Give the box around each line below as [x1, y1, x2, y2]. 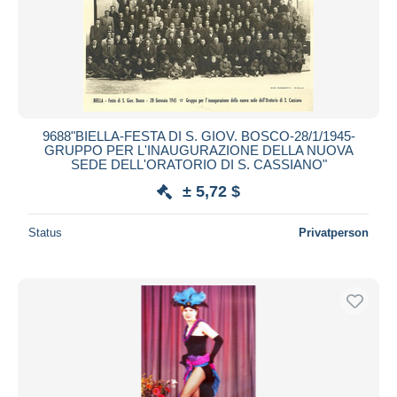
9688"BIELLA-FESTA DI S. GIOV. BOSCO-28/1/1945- [42, 128, 355, 144]
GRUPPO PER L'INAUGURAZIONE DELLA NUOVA [43, 142, 354, 158]
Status [28, 225, 62, 239]
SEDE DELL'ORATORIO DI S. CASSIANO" [70, 156, 327, 172]
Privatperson [299, 225, 369, 239]
